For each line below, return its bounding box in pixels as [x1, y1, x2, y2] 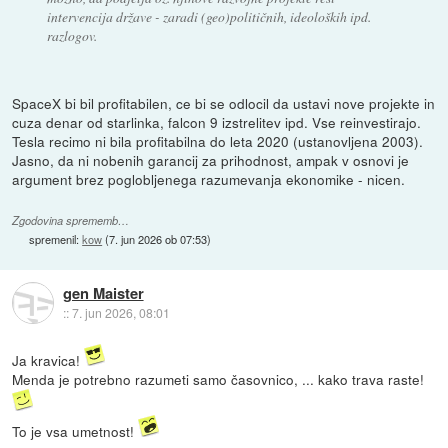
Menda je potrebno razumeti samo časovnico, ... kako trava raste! [12, 368, 425, 389]
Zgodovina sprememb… [12, 212, 130, 228]
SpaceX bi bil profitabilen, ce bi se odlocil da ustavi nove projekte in [12, 92, 436, 113]
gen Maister [62, 282, 144, 305]
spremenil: [29, 230, 83, 247]
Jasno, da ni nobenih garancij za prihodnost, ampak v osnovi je [12, 149, 410, 170]
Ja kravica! [12, 349, 85, 370]
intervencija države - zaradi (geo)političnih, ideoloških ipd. [46, 6, 371, 26]
